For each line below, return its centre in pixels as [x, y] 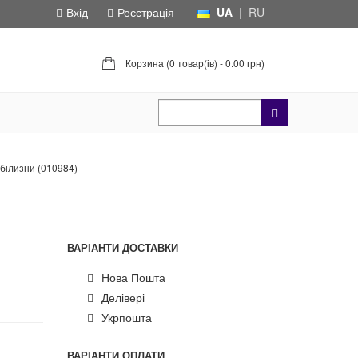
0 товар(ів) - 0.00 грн [215, 63]
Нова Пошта [133, 277]
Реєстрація [146, 12]
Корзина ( [146, 63]
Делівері [123, 297]
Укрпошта [126, 317]
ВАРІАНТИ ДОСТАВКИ [122, 247]
